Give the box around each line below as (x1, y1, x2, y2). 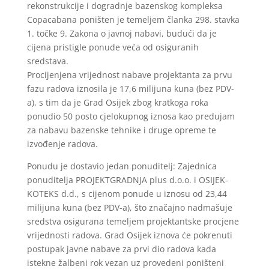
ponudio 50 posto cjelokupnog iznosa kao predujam (26, 110, 235, 122)
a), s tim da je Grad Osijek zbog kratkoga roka (26, 97, 208, 108)
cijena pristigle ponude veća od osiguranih (26, 41, 199, 53)
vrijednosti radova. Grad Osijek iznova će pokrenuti (26, 229, 232, 241)
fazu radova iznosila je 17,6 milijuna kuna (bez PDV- (26, 83, 234, 94)
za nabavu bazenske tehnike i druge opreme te (26, 124, 216, 136)
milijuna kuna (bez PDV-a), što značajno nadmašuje (26, 202, 232, 213)
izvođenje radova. (26, 138, 98, 150)
